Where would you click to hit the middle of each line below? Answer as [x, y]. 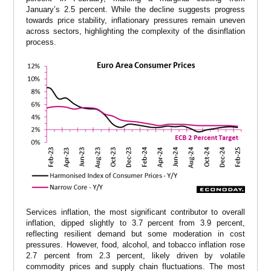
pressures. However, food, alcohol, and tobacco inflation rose [135, 244]
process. [41, 42]
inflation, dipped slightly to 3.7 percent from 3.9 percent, [135, 223]
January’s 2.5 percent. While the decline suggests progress [135, 10]
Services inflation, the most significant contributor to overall [135, 212]
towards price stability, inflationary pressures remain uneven [135, 21]
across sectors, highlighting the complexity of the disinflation [135, 31]
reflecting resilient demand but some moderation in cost [135, 233]
